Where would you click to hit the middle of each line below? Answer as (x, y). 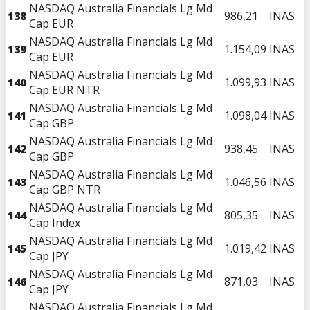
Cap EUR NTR (64, 90)
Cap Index (55, 222)
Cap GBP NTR (65, 189)
